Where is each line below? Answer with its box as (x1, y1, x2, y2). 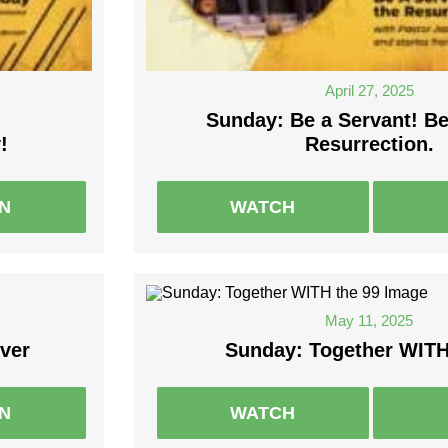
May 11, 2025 (325, 312, 414, 330)
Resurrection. (304, 133, 434, 156)
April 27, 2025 (324, 82, 414, 100)
